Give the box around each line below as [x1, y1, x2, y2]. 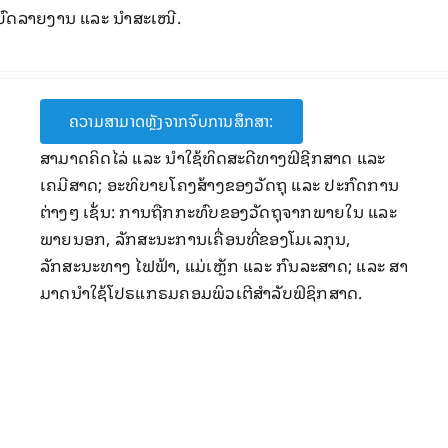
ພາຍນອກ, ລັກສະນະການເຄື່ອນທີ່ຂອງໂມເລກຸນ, [39, 225, 351, 251]
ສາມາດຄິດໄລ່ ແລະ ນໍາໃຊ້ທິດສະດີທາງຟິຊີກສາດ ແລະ [39, 144, 386, 170]
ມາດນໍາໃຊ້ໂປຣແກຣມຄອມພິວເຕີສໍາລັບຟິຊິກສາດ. [39, 279, 363, 305]
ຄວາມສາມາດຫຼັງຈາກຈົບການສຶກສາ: [68, 108, 274, 134]
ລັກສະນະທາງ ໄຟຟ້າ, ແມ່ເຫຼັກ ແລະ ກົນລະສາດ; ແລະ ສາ [39, 252, 408, 278]
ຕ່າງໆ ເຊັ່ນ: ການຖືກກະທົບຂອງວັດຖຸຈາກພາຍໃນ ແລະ [39, 198, 397, 224]
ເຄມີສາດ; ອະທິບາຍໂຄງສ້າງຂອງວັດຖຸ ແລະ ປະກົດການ [39, 171, 400, 197]
